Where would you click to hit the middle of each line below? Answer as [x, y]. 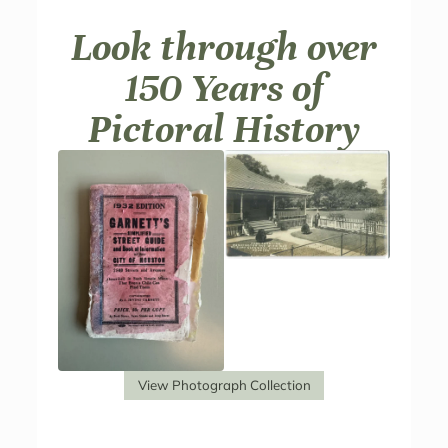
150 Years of [224, 87]
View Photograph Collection [224, 384]
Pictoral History [224, 128]
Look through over [224, 46]
